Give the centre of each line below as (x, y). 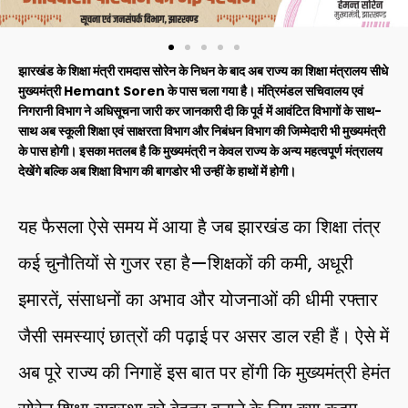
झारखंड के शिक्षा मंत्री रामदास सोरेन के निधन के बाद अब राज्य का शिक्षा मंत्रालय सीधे (203, 71)
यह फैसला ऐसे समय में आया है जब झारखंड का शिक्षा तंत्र (199, 226)
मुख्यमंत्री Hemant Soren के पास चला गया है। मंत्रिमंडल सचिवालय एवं (191, 91)
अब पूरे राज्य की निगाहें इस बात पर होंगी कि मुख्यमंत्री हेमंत (204, 372)
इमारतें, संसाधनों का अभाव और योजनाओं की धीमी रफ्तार (198, 299)
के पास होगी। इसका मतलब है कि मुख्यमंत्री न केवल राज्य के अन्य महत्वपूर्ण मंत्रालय (200, 151)
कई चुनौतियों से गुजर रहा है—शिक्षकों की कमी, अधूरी (186, 263)
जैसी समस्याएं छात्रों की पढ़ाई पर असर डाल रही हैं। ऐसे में (204, 336)
